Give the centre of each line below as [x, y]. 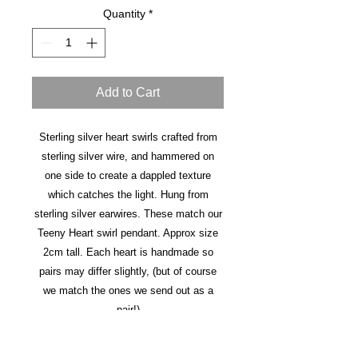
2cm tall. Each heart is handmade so [128, 253]
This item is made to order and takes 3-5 [128, 329]
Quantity [124, 14]
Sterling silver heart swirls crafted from [128, 137]
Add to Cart [128, 93]
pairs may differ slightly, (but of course [128, 272]
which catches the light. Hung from [128, 195]
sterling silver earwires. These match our [128, 214]
